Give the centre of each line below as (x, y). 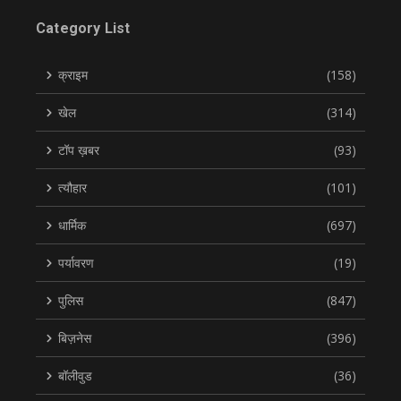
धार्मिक (72, 226)
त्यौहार (73, 188)
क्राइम (73, 75)
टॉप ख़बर (79, 150)
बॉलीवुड (75, 376)
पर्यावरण (76, 263)
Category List (83, 29)
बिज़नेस (75, 338)
